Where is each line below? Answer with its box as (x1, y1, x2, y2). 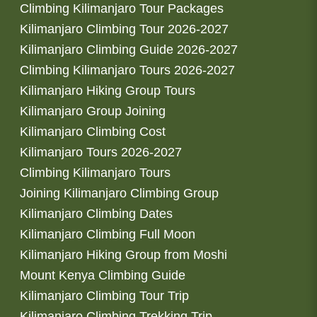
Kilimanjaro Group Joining (20, 103, 166, 118)
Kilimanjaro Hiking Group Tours (20, 83, 195, 98)
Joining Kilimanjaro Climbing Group (20, 185, 219, 200)
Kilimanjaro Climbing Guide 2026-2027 (20, 42, 238, 57)
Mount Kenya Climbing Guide (20, 267, 185, 282)
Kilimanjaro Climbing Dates (20, 206, 173, 221)
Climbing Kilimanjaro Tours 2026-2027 (20, 62, 235, 77)
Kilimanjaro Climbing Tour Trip (20, 288, 189, 303)
